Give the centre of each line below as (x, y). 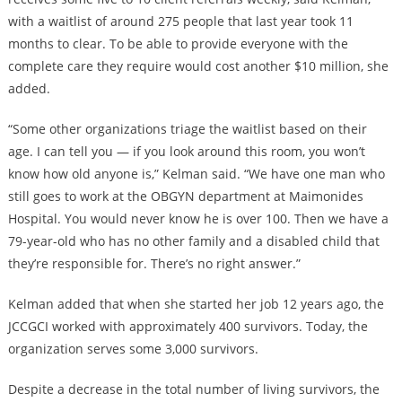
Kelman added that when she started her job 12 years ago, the (196, 304)
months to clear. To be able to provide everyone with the (178, 44)
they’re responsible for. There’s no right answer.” (154, 264)
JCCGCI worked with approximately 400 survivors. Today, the (188, 327)
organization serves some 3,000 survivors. (135, 349)
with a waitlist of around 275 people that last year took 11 (180, 22)
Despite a (38, 389)
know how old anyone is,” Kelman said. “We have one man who (196, 174)
